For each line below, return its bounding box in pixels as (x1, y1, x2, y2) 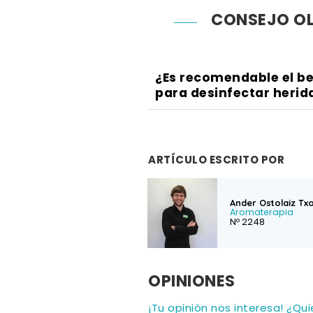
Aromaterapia (230, 206, 293, 221)
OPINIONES (148, 268, 235, 296)
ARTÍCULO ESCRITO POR (148, 151, 284, 170)
